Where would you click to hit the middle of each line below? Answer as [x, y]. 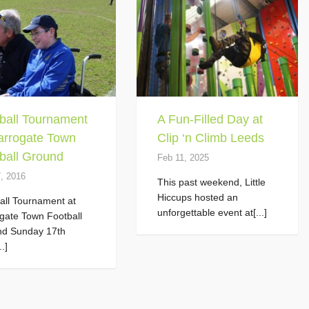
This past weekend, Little [211, 182]
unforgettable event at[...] [212, 213]
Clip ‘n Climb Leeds [210, 138]
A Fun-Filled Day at [210, 120]
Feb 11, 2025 [183, 158]
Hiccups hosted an [197, 198]
